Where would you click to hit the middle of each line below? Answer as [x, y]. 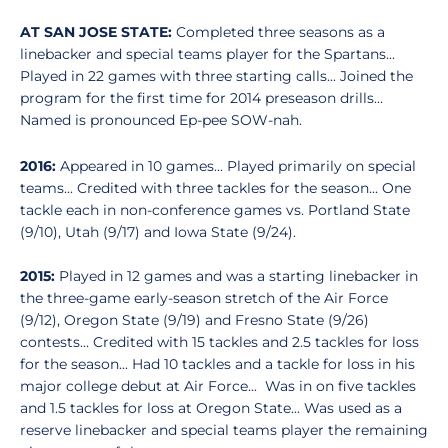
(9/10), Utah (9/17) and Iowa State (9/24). [158, 232]
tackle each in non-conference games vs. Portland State [215, 210]
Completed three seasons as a [278, 32]
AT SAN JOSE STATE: [96, 32]
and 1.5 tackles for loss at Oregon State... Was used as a [211, 408]
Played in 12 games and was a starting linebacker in [236, 276]
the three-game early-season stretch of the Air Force [204, 298]
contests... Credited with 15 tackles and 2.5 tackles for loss [219, 342]
